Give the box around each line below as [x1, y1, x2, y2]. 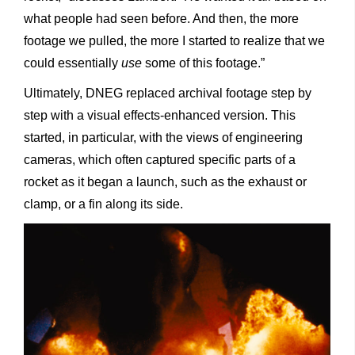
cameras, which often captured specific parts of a [24, 153, 296, 167]
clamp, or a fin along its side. [24, 197, 183, 212]
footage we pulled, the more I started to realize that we [24, 34, 325, 48]
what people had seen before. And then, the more [24, 12, 299, 26]
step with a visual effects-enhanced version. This [24, 109, 296, 123]
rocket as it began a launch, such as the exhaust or [24, 175, 307, 189]
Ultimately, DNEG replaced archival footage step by [24, 86, 311, 101]
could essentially [24, 56, 121, 71]
